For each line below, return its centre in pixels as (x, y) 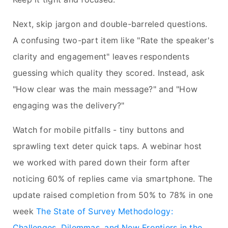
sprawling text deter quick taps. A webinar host (107, 146)
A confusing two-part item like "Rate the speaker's (113, 40)
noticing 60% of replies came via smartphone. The (113, 179)
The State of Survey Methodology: (105, 211)
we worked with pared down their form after (102, 163)
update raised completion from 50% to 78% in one (113, 195)
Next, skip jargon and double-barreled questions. (110, 24)
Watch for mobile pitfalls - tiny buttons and (99, 130)
